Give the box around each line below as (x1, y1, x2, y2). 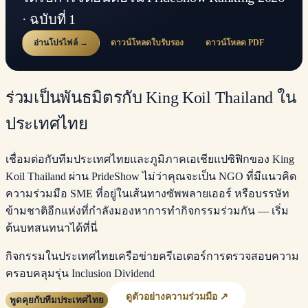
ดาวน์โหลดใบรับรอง (111, 38, 184, 48)
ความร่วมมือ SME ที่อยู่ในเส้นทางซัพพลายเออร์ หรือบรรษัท (5, 188, 289, 200)
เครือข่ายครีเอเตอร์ (115, 250, 206, 263)
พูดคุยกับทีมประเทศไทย (10, 294, 104, 305)
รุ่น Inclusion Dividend (55, 267, 155, 280)
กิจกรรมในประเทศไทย (5, 250, 115, 263)
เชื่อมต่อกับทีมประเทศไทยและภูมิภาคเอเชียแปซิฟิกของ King (5, 153, 294, 166)
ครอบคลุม (5, 267, 55, 280)
